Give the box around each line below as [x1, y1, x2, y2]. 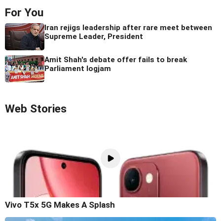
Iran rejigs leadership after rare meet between [44, 23, 212, 33]
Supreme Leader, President [44, 32, 143, 41]
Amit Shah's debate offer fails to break [44, 55, 187, 65]
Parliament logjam [44, 64, 111, 74]
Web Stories [5, 102, 67, 116]
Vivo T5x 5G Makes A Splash [5, 199, 115, 210]
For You [5, 6, 43, 20]
